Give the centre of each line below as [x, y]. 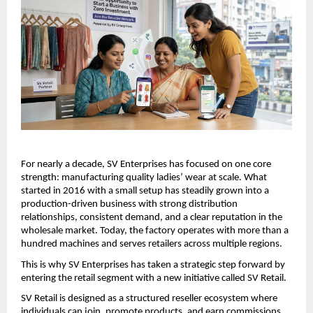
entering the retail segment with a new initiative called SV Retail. [154, 278]
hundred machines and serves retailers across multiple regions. [152, 245]
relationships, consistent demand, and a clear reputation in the [152, 218]
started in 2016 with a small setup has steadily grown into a [145, 191]
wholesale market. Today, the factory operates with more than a [155, 231]
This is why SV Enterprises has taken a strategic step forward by [153, 265]
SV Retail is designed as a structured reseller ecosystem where [149, 299]
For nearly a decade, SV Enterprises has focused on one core [146, 165]
